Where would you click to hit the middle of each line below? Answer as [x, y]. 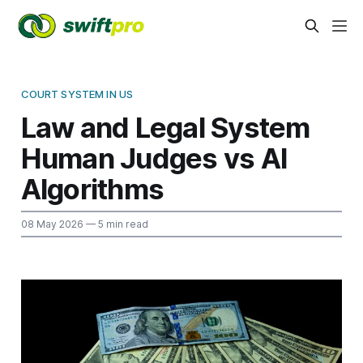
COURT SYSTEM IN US [77, 94]
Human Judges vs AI [154, 158]
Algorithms [92, 188]
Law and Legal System [165, 127]
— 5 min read [115, 224]
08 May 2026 [52, 224]
